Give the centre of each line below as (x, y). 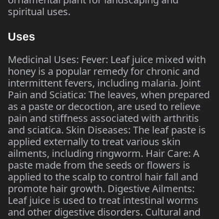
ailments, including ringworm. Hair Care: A (104, 153)
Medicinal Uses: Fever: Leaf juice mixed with (107, 59)
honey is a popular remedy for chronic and (104, 71)
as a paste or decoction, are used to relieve (104, 106)
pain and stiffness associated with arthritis (103, 118)
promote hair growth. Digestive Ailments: (101, 188)
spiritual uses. (39, 11)
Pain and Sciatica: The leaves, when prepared (109, 95)
